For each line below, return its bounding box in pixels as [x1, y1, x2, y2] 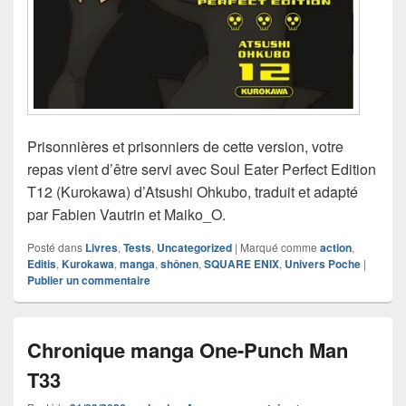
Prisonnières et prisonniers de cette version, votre [27, 135, 343, 157]
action [320, 238, 352, 256]
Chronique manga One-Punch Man [27, 334, 348, 364]
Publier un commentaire [27, 271, 150, 288]
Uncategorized [157, 238, 232, 256]
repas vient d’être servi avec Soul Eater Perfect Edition [27, 158, 376, 179]
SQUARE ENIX [204, 255, 279, 272]
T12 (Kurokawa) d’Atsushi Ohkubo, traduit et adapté [27, 180, 358, 202]
